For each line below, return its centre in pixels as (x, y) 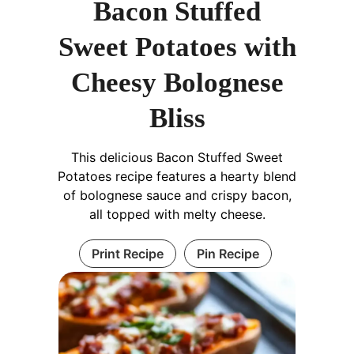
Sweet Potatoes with (177, 47)
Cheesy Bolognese (177, 82)
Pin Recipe (228, 253)
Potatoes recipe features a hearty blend (177, 176)
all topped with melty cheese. (177, 214)
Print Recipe (127, 253)
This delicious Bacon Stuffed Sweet (177, 157)
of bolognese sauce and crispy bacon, (177, 195)
